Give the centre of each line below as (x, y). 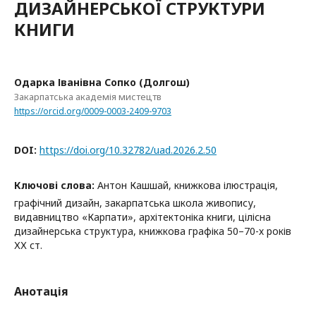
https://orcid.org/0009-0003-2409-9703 (93, 111)
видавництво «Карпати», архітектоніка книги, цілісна (142, 217)
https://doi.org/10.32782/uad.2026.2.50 (128, 150)
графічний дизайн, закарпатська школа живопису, (135, 202)
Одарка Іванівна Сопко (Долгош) (102, 82)
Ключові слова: (56, 185)
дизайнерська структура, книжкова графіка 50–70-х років (153, 231)
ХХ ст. (28, 245)
